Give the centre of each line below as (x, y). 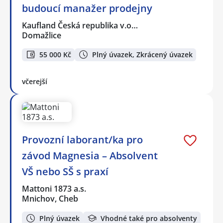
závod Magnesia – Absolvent (90, 156)
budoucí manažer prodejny (87, 8)
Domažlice (42, 35)
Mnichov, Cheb (50, 199)
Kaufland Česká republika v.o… (80, 25)
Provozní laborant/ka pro (82, 140)
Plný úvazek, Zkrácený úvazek (142, 54)
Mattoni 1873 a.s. (55, 189)
